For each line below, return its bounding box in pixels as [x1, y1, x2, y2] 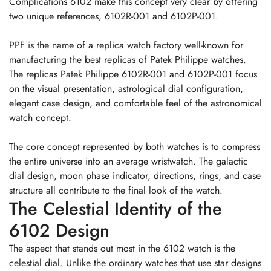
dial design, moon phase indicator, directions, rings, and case [9, 168, 261, 183]
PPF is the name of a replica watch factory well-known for [9, 38, 243, 52]
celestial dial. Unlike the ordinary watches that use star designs [9, 255, 261, 270]
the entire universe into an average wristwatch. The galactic [9, 154, 248, 168]
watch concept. [9, 110, 71, 125]
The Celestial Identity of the [9, 195, 222, 221]
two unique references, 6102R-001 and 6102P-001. [9, 8, 218, 23]
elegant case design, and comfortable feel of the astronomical [9, 96, 262, 110]
